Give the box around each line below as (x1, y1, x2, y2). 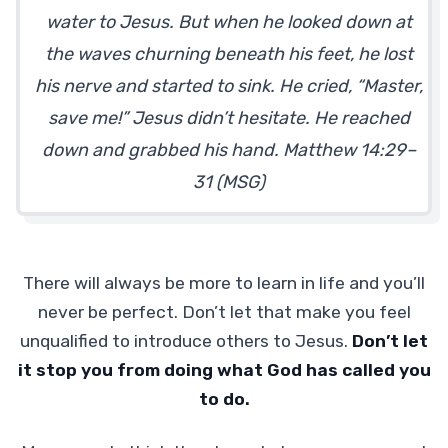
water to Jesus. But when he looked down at (45, 10, 412, 33)
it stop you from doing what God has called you (17, 360, 431, 381)
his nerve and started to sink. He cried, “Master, (34, 74, 423, 97)
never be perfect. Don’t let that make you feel (37, 302, 411, 323)
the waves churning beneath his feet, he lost (44, 42, 413, 65)
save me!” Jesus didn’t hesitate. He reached (47, 106, 410, 129)
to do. (198, 389, 250, 410)
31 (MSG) (192, 170, 265, 193)
